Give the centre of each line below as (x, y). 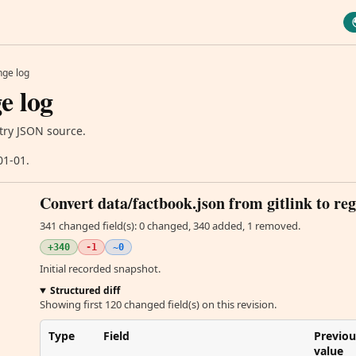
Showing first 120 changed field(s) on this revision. (158, 304)
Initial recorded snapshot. (100, 269)
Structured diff (85, 290)
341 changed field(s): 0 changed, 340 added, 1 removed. (170, 226)
